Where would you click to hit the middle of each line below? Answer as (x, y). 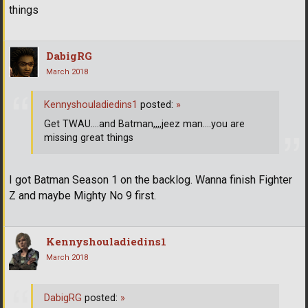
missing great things (89, 138)
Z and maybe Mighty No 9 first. (82, 195)
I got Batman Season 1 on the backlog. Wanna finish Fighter (151, 179)
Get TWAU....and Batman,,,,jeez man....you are (144, 124)
